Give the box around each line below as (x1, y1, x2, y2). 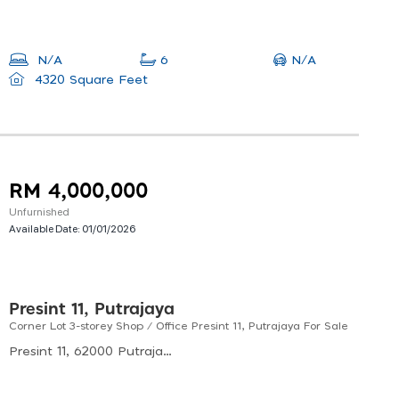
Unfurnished (9, 204, 69, 219)
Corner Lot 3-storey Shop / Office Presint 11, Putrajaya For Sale (9, 321, 348, 332)
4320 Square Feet (29, 74, 148, 87)
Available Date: (9, 221, 82, 236)
